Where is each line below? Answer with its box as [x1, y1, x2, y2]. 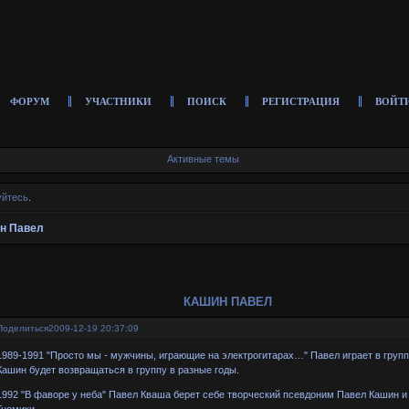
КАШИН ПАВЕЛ [183, 294, 272, 309]
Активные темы [166, 153, 239, 164]
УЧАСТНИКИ [85, 96, 152, 107]
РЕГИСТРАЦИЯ [262, 96, 340, 107]
